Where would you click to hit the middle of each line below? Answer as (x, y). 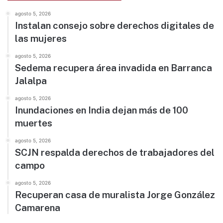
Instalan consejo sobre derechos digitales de (114, 26)
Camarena (38, 208)
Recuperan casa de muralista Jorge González (115, 195)
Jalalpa (31, 81)
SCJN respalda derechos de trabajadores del (115, 153)
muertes (34, 123)
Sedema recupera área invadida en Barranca (113, 68)
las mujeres (41, 39)
